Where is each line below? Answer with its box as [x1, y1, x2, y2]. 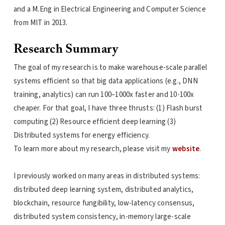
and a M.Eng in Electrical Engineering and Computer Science [13, 4, 206, 15]
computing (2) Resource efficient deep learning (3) [13, 117, 176, 127]
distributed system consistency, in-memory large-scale [13, 211, 191, 222]
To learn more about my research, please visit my [13, 144, 172, 154]
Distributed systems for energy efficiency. [13, 130, 150, 141]
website [172, 144, 200, 154]
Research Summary [13, 43, 118, 56]
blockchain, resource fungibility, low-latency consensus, [13, 198, 195, 208]
